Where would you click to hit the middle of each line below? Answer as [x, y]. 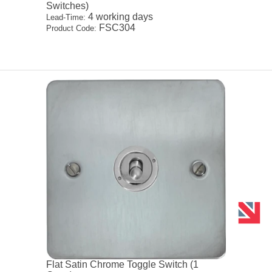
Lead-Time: [66, 18]
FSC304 [116, 28]
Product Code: [72, 29]
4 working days [120, 17]
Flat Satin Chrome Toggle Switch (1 [123, 264]
